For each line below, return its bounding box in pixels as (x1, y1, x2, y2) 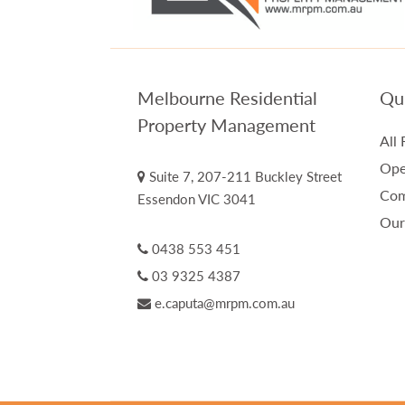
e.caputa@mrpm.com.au (155, 295, 295, 311)
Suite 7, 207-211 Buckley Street (146, 168, 342, 184)
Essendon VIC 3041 (137, 191, 256, 207)
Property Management (137, 114, 316, 136)
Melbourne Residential (137, 87, 317, 108)
